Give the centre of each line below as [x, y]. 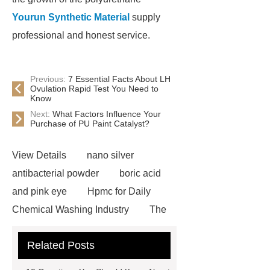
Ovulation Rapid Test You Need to [94, 89]
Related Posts [61, 245]
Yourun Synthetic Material [71, 17]
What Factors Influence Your [107, 114]
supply [145, 17]
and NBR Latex [45, 246]
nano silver [110, 155]
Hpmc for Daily [119, 191]
